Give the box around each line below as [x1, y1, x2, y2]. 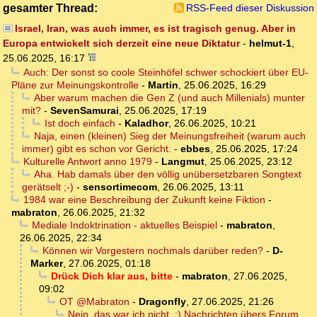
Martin [148, 79, 178, 91]
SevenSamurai [50, 105, 119, 117]
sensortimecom [83, 181, 157, 193]
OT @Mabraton [59, 296, 129, 308]
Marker [30, 258, 63, 270]
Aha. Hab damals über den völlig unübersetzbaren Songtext [33, 168, 301, 180]
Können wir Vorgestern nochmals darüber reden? [42, 245, 263, 257]
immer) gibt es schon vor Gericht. [22, 143, 171, 155]
